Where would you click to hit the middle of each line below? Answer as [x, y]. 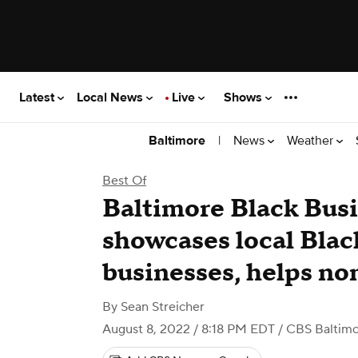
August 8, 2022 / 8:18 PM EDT [189, 329]
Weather [312, 140]
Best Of [124, 181]
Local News [111, 97]
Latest [38, 97]
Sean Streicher [163, 307]
